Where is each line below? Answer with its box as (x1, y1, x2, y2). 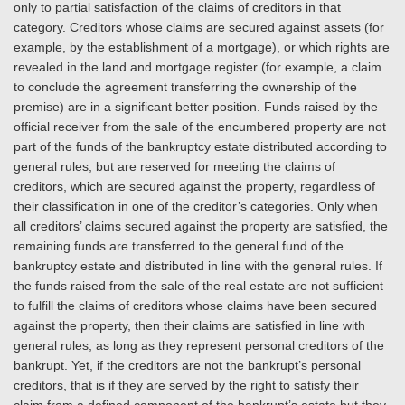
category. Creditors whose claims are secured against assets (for (14, 20, 384, 34)
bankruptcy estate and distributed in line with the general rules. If (14, 259, 382, 273)
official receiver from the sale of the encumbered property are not (14, 119, 386, 134)
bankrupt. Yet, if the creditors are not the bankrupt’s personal (14, 358, 361, 372)
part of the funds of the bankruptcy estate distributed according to (14, 139, 387, 154)
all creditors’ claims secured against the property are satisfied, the (14, 219, 388, 233)
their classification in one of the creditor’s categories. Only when (14, 199, 378, 213)
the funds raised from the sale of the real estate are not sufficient (14, 278, 383, 293)
